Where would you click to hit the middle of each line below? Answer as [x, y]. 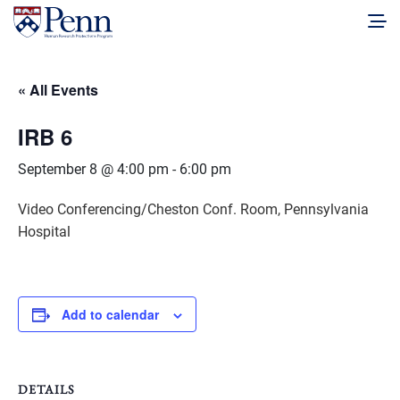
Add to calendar [110, 315]
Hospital [44, 232]
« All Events [58, 90]
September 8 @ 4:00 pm [93, 170]
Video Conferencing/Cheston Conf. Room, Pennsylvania [193, 210]
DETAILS [46, 390]
